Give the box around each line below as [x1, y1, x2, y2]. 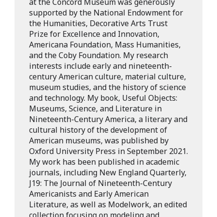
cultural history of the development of [29, 124, 167, 135]
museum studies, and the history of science [29, 82, 186, 93]
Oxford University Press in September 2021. [29, 146, 188, 156]
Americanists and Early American [29, 188, 149, 199]
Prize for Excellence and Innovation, [29, 29, 159, 39]
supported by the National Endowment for [29, 7, 183, 18]
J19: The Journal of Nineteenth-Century [29, 178, 172, 188]
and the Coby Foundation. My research [29, 50, 168, 61]
